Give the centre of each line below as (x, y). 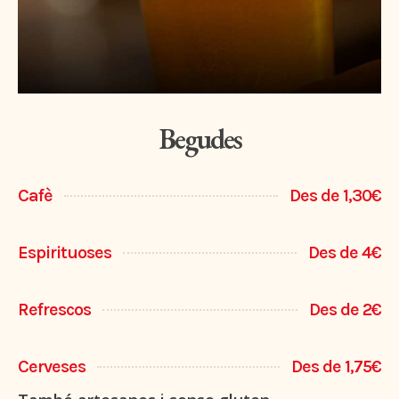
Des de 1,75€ (336, 367)
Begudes (199, 139)
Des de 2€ (345, 310)
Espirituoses (65, 253)
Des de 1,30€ (335, 196)
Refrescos (54, 310)
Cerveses (52, 367)
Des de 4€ (345, 253)
